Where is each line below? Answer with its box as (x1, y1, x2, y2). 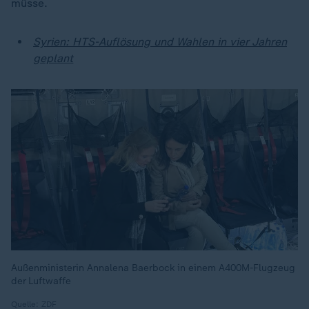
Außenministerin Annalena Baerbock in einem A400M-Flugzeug (11, 262, 295, 274)
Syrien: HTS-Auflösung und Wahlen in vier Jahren (33, 35, 287, 48)
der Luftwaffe (11, 275, 71, 287)
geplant (33, 52, 74, 65)
